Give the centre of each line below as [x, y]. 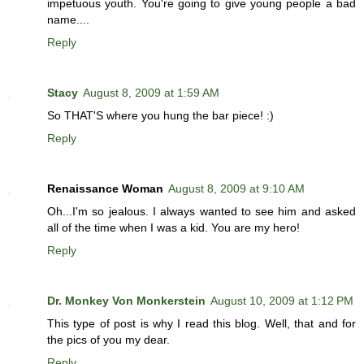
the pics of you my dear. [108, 339]
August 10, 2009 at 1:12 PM [282, 300]
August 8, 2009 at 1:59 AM [151, 92]
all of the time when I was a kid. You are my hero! [173, 227]
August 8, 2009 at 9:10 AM [236, 188]
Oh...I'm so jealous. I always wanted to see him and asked [201, 211]
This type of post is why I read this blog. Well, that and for [201, 323]
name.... [68, 19]
